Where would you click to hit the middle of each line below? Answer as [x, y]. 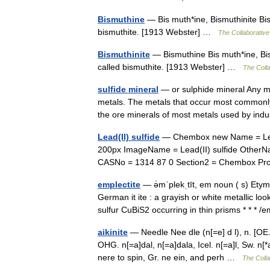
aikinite [113, 232]
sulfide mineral [128, 89]
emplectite [119, 184]
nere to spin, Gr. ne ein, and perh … [170, 257]
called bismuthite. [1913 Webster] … [170, 67]
